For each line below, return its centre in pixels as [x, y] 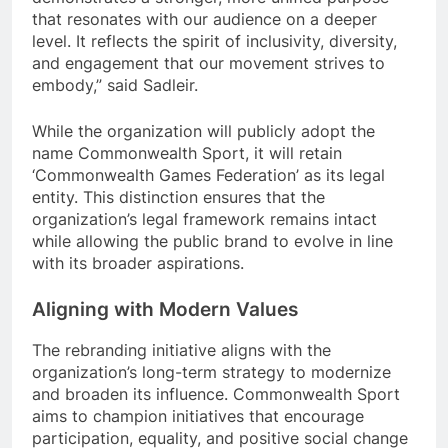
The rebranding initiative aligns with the [181, 350]
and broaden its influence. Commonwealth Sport [216, 394]
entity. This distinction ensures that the [178, 196]
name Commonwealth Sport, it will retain [187, 152]
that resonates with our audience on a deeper [204, 18]
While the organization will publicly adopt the [203, 130]
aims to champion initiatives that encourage [198, 416]
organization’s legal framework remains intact [204, 218]
